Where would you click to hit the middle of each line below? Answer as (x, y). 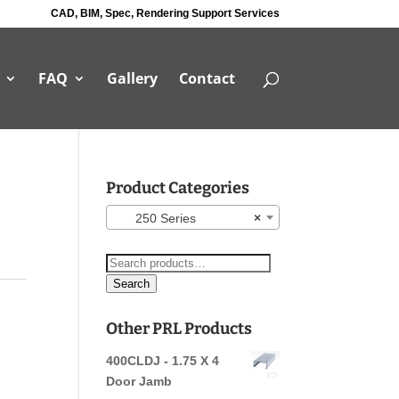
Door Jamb (139, 382)
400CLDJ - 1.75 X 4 (163, 361)
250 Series (155, 219)
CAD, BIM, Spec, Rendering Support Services (165, 13)
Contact (207, 78)
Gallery (132, 78)
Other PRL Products (179, 329)
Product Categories (178, 188)
